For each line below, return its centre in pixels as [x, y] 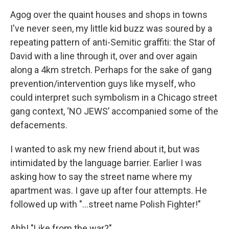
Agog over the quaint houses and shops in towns [109, 15]
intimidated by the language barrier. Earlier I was [106, 163]
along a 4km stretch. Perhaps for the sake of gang [111, 70]
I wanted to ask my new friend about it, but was [105, 149]
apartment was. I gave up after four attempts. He [109, 190]
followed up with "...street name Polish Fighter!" [106, 204]
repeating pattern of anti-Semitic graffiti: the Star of [113, 42]
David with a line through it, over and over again [104, 56]
